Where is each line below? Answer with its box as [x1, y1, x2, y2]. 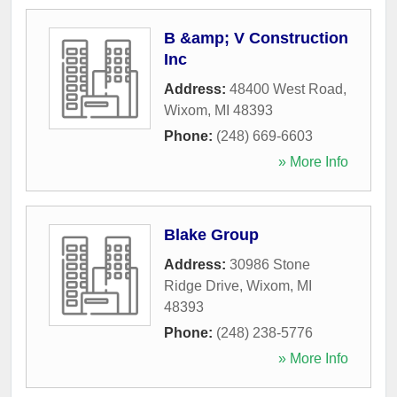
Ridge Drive [164, 277, 239, 293]
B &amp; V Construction [164, 28, 348, 47]
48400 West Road [230, 81, 343, 97]
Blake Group [164, 225, 259, 244]
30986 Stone [230, 256, 310, 272]
